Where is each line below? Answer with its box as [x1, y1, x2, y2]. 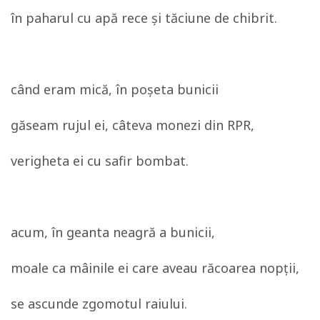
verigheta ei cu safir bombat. [11, 152, 189, 169]
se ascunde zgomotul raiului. [11, 295, 187, 312]
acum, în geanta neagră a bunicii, [11, 224, 215, 241]
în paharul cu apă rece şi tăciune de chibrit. [11, 9, 277, 26]
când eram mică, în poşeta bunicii [11, 81, 219, 98]
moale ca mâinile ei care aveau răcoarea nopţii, [11, 259, 299, 276]
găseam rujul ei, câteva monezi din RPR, [11, 116, 254, 134]
